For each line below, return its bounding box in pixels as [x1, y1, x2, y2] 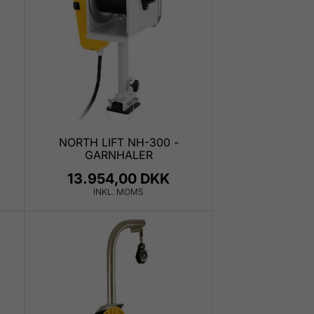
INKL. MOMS [93, 186, 144, 197]
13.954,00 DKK [67, 170, 170, 187]
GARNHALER [84, 147, 153, 162]
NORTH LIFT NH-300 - [58, 135, 179, 149]
